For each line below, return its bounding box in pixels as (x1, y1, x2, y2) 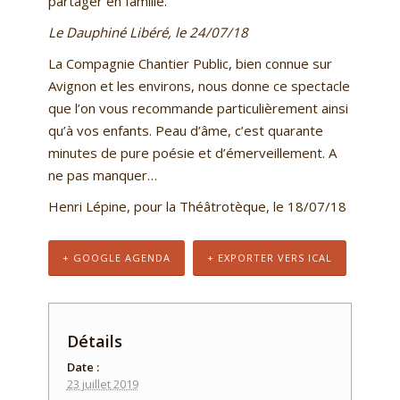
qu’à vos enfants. (47, 121, 155, 140)
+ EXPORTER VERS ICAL (206, 251, 332, 265)
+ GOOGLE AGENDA (62, 251, 171, 265)
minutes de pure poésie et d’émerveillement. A (47, 144, 337, 162)
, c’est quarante (227, 121, 323, 140)
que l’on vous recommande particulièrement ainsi (47, 99, 348, 118)
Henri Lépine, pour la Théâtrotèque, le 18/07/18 (47, 197, 346, 216)
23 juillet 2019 (66, 376, 138, 393)
